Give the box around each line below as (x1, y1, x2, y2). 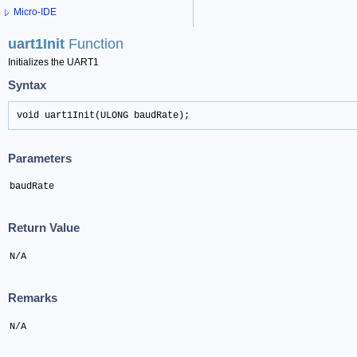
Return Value (8, 221, 80, 235)
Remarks (8, 291, 57, 305)
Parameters (8, 151, 72, 165)
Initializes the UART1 (8, 57, 99, 69)
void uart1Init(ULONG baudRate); (17, 110, 190, 122)
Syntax (8, 77, 46, 92)
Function (69, 36, 124, 53)
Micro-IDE (14, 6, 57, 18)
